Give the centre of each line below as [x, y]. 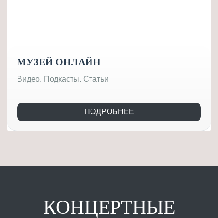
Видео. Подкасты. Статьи [63, 79]
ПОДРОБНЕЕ [109, 111]
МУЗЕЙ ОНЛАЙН [59, 62]
